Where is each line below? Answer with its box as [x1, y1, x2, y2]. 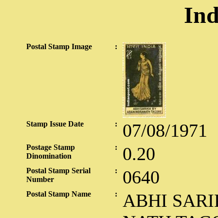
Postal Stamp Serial [26, 166, 91, 175]
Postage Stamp [26, 143, 75, 151]
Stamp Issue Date [26, 120, 84, 128]
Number [26, 175, 54, 183]
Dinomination [26, 152, 72, 160]
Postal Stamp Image [26, 42, 92, 51]
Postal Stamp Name [26, 190, 91, 198]
